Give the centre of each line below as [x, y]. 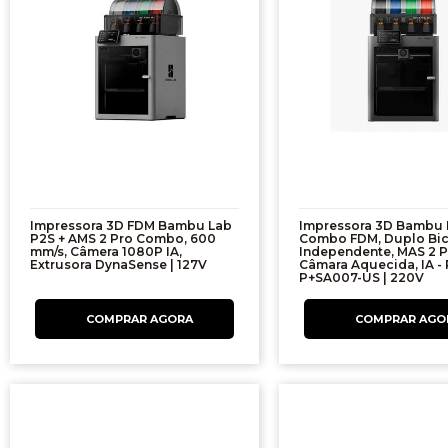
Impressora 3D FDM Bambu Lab [131, 226]
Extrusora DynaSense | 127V [118, 265]
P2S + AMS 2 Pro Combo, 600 [123, 239]
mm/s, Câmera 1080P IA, [106, 252]
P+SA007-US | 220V [361, 278]
